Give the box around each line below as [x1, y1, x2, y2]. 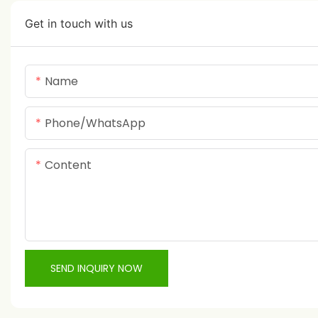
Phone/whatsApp [45, 115, 146, 132]
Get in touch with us [25, 16, 133, 31]
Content [45, 157, 92, 174]
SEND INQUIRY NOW [50, 261, 143, 276]
